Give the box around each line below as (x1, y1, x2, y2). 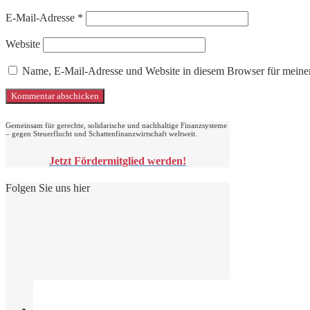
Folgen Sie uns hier (6, 182, 90, 194)
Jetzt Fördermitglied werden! (49, 155, 186, 167)
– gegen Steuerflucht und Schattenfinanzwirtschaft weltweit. (6, 129, 197, 138)
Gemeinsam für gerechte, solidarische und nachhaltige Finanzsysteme (6, 121, 227, 130)
